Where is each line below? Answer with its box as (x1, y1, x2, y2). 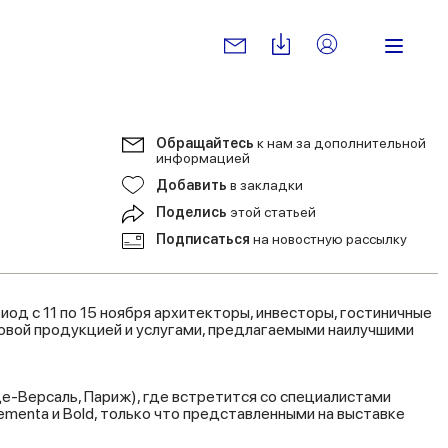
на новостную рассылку (253, 231, 407, 247)
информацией (156, 150, 250, 166)
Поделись (156, 204, 230, 220)
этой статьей (230, 204, 316, 220)
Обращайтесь (156, 135, 257, 151)
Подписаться (156, 231, 253, 247)
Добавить (156, 177, 230, 193)
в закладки (230, 177, 303, 193)
